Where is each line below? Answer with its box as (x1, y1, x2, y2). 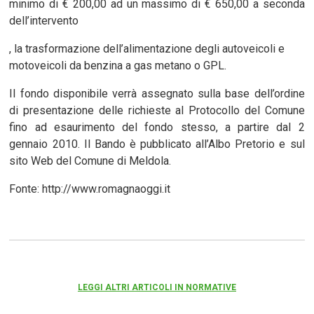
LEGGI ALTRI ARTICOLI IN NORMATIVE (77, 282, 236, 292)
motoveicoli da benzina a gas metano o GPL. (9, 58, 227, 72)
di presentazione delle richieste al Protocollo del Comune (9, 103, 305, 117)
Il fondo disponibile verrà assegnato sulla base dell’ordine (9, 86, 305, 100)
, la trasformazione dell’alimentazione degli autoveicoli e (9, 41, 285, 55)
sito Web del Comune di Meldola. (9, 153, 172, 168)
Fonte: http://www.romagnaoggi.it (9, 182, 171, 196)
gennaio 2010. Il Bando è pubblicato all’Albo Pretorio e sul (9, 137, 305, 151)
